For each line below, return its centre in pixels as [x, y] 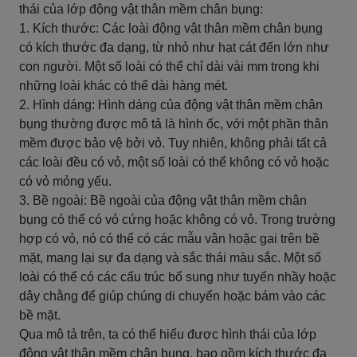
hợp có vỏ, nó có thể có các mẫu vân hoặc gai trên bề [169, 239]
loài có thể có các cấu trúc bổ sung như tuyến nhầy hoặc [178, 277]
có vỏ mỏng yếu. [65, 181]
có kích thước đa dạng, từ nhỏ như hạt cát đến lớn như [174, 47]
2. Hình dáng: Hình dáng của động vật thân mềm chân [171, 105]
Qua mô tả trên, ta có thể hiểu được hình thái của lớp [168, 334]
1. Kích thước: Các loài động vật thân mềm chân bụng [171, 28]
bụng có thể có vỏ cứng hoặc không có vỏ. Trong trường [177, 220]
